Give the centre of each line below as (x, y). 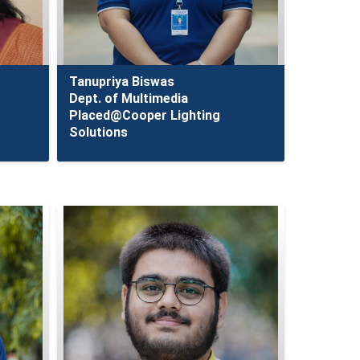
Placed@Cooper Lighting (144, 115)
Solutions (98, 132)
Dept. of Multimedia (128, 98)
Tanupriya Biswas (121, 82)
